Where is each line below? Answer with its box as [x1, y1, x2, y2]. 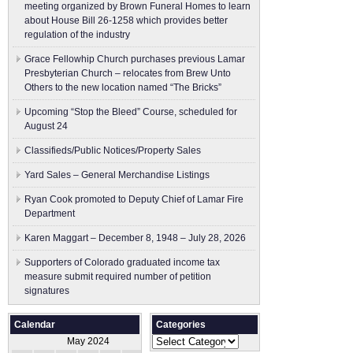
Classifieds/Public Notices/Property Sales [24, 145, 201, 156]
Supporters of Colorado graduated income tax [24, 257, 220, 268]
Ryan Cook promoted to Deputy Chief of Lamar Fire [24, 194, 243, 205]
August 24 [24, 121, 68, 132]
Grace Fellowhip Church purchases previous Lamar [24, 54, 245, 65]
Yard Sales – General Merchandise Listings [24, 169, 210, 180]
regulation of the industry [24, 29, 130, 40]
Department [24, 208, 75, 219]
